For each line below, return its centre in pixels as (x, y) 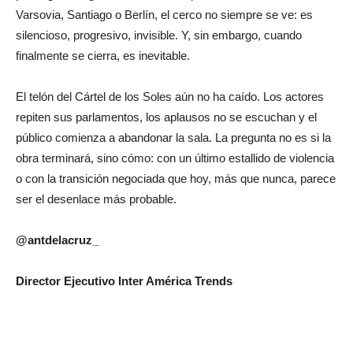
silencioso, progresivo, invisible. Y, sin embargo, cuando (159, 35)
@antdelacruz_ (57, 240)
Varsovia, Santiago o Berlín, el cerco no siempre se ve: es (164, 14)
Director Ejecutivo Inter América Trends (124, 281)
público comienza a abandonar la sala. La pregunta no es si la (173, 137)
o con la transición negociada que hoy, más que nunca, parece (176, 178)
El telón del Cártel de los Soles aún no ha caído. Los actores (170, 96)
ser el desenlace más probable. (96, 199)
